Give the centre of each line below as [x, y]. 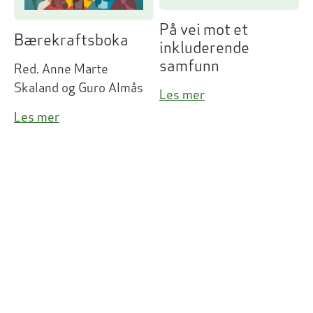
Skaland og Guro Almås [79, 88]
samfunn [189, 65]
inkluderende [204, 47]
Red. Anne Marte [61, 69]
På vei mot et [203, 29]
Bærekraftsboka [71, 40]
